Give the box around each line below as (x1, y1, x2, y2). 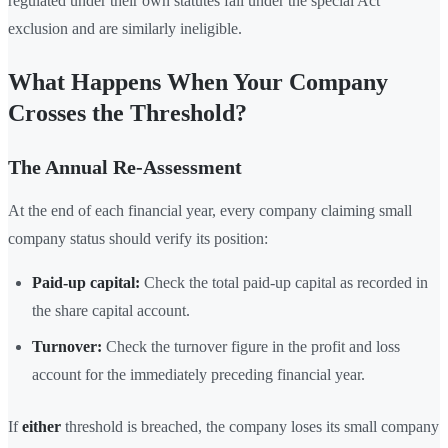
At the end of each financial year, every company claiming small (8, 202, 412, 220)
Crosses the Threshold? (8, 100, 247, 127)
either (22, 418, 61, 436)
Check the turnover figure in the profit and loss (102, 338, 400, 356)
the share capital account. (32, 302, 190, 320)
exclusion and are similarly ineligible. (8, 20, 242, 38)
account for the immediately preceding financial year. (32, 366, 365, 384)
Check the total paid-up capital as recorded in (140, 274, 428, 292)
